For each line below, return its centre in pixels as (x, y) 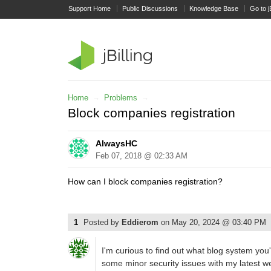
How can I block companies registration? (145, 181)
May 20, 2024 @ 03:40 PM (219, 222)
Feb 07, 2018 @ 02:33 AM (142, 156)
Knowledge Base (214, 8)
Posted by (103, 222)
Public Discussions (150, 8)
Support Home (90, 8)
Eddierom (141, 222)
